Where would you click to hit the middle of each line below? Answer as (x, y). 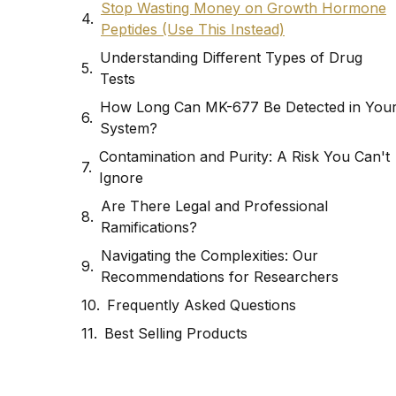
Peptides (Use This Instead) (193, 30)
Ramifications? (149, 228)
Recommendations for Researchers (220, 277)
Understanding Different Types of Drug (231, 58)
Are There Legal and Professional (214, 206)
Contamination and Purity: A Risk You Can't (244, 157)
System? (129, 129)
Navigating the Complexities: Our (209, 256)
